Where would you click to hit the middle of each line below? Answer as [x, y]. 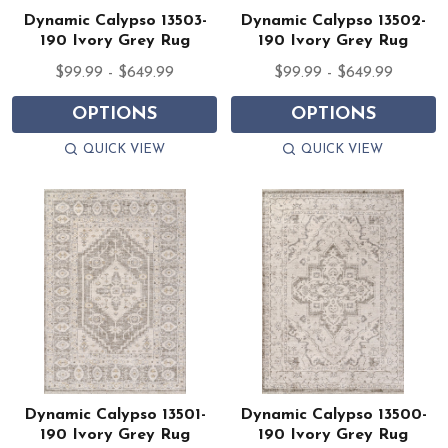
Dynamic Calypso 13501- [114, 415]
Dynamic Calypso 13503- [114, 20]
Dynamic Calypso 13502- [333, 20]
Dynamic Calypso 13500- [333, 415]
